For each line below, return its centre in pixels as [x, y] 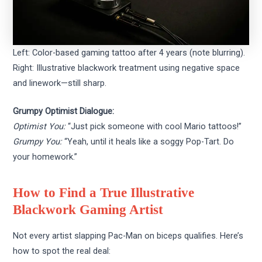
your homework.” [45, 157]
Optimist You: [39, 127]
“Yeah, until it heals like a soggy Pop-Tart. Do [148, 142]
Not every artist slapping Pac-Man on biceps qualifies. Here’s [128, 236]
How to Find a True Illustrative [104, 193]
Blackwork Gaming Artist [88, 210]
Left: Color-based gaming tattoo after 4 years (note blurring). [129, 53]
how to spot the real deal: [62, 251]
